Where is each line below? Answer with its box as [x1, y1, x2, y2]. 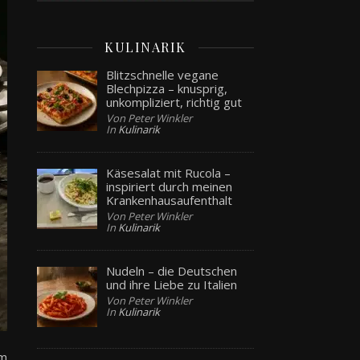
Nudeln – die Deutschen [106, 263, 238, 280]
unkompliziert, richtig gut [106, 93, 243, 110]
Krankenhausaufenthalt [106, 191, 233, 208]
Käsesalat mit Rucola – [106, 164, 231, 181]
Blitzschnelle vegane [106, 66, 219, 83]
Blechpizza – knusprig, [106, 80, 228, 96]
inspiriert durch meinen [106, 178, 233, 194]
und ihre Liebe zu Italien [106, 276, 238, 293]
